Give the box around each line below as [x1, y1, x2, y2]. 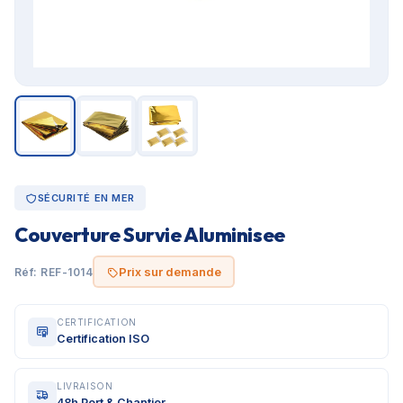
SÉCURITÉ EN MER [37, 192, 135, 204]
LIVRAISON [57, 381, 113, 391]
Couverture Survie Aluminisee [14, 222, 285, 247]
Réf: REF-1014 [14, 264, 94, 279]
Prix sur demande [118, 264, 221, 279]
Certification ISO [57, 332, 149, 345]
